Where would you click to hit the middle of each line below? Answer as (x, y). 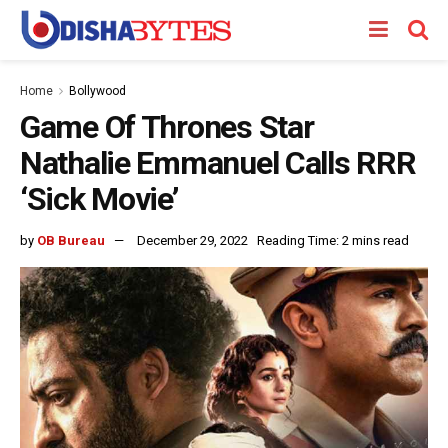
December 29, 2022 (192, 240)
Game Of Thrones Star (167, 127)
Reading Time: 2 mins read (333, 240)
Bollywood (97, 91)
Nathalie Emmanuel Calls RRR (218, 163)
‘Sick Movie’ (99, 199)
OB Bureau (71, 240)
